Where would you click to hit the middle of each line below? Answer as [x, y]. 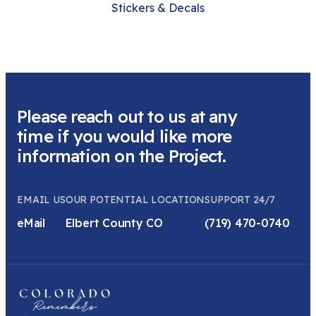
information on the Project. [122, 156]
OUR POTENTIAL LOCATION [135, 199]
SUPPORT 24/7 [240, 199]
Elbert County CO [114, 223]
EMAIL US [41, 199]
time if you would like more [124, 136]
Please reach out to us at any [127, 116]
